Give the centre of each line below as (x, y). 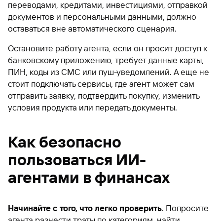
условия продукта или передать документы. (92, 107)
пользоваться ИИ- (77, 160)
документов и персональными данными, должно (102, 17)
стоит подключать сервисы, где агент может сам (101, 84)
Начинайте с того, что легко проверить (85, 208)
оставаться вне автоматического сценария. (92, 28)
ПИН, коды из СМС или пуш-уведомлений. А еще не (109, 72)
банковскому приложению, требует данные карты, (106, 60)
